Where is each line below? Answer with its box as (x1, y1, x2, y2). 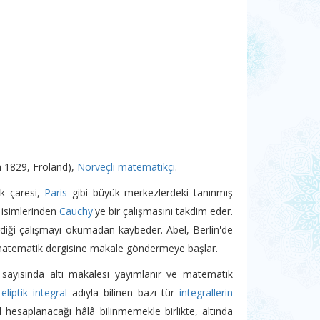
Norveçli (77, 160, 115, 174)
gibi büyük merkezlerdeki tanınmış (67, 186, 234, 199)
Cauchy (59, 204, 93, 218)
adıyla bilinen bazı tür (66, 286, 180, 299)
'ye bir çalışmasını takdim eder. (92, 204, 234, 218)
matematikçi (118, 160, 175, 174)
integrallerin (179, 286, 234, 299)
